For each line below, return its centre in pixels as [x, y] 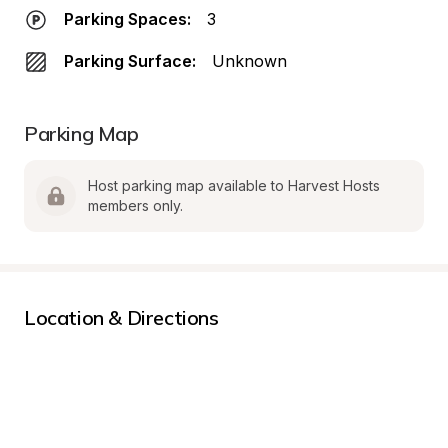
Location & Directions [121, 317]
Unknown [249, 61]
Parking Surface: [130, 61]
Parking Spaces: [127, 19]
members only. [135, 205]
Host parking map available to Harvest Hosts [234, 185]
